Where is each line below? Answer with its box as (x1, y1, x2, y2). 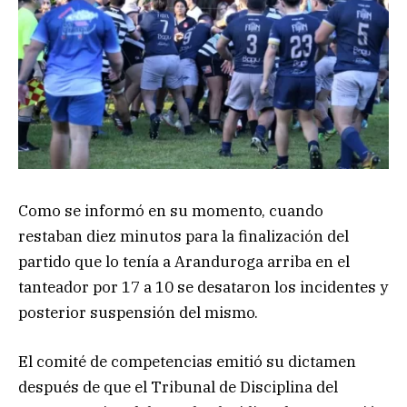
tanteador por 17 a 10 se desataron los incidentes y (18, 276, 388, 297)
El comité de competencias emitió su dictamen (18, 351, 356, 372)
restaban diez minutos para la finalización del (18, 225, 349, 246)
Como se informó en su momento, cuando (18, 200, 323, 221)
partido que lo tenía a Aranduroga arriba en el (18, 251, 350, 272)
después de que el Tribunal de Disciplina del (18, 376, 338, 397)
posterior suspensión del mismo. (18, 302, 258, 323)
